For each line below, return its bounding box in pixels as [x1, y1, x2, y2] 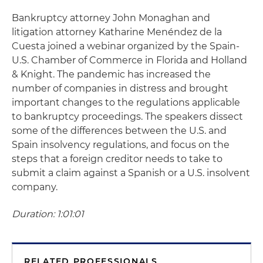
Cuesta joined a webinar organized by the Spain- [12, 41, 240, 52]
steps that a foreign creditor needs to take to [12, 153, 222, 164]
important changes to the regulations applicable [12, 97, 240, 108]
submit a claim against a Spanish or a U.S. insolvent [12, 167, 250, 178]
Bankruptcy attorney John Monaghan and [12, 12, 210, 23]
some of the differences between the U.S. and [12, 125, 227, 136]
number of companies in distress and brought [12, 83, 228, 94]
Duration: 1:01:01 [12, 208, 84, 220]
